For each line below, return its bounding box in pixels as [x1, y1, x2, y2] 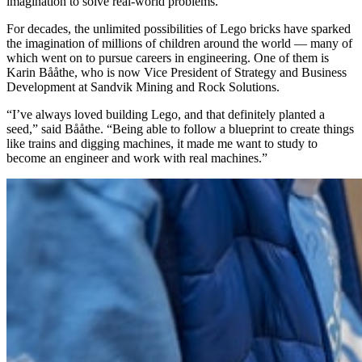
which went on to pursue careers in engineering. [6, 51, 254, 65]
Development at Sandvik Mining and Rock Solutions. [6, 80, 280, 95]
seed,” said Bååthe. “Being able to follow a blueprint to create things [6, 122, 354, 137]
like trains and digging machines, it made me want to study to [6, 137, 318, 151]
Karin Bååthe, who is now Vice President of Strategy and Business [6, 65, 347, 80]
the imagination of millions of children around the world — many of [6, 36, 352, 51]
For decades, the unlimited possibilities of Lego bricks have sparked [6, 22, 351, 36]
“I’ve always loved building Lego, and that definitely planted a [6, 107, 325, 122]
